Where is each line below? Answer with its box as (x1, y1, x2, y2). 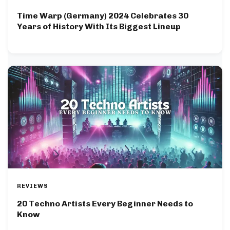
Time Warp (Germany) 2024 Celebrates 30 (17, 11, 188, 21)
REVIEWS (17, 183, 48, 190)
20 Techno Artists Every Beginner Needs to (17, 199, 193, 209)
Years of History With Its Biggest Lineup (17, 22, 181, 32)
